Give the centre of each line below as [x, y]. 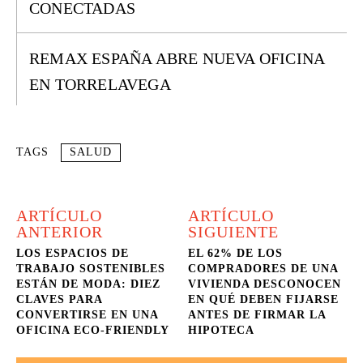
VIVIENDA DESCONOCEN [265, 284]
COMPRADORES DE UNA [263, 269]
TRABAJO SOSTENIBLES [91, 269]
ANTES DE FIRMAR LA [257, 315]
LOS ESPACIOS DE [73, 253]
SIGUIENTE [234, 232]
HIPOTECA [222, 330]
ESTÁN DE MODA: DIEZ [88, 284]
